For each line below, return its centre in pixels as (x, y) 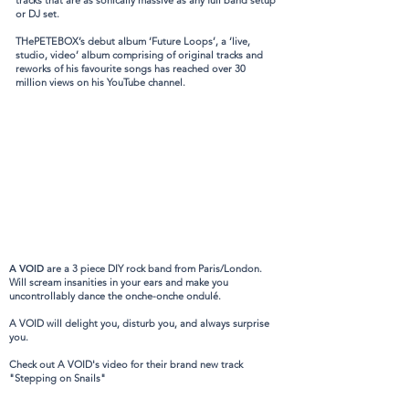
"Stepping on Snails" (58, 378)
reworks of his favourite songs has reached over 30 (131, 68)
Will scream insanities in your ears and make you (119, 282)
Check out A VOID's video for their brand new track (126, 364)
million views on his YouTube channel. (100, 82)
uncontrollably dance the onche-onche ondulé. (116, 296)
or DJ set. (37, 14)
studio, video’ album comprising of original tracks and (139, 55)
